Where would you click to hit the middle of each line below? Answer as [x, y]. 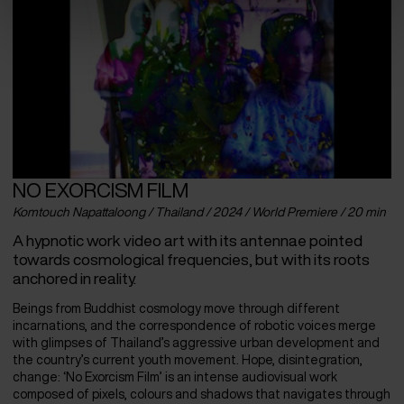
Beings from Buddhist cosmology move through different [176, 309]
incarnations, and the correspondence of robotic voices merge [194, 326]
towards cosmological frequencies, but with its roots [191, 260]
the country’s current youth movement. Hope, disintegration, [188, 360]
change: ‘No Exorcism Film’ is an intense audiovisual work [175, 377]
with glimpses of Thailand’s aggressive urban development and [196, 343]
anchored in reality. [74, 279]
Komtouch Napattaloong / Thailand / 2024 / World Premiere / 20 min [199, 212]
